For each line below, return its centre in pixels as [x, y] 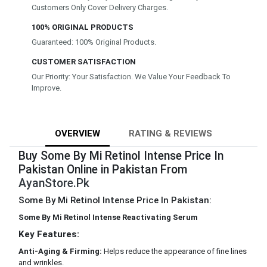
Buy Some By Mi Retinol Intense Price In [121, 156]
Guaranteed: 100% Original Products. [94, 42]
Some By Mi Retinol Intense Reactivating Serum [108, 217]
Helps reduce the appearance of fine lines [174, 251]
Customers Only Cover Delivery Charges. [100, 7]
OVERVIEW [77, 133]
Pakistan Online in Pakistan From [103, 169]
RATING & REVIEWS [170, 133]
